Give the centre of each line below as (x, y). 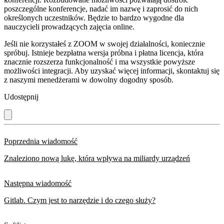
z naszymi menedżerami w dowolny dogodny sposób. (89, 80)
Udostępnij (21, 97)
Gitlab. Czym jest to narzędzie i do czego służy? (80, 200)
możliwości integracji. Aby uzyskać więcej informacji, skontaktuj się (112, 71)
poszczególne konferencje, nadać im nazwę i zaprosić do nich (101, 9)
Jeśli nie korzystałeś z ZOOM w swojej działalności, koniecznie (104, 44)
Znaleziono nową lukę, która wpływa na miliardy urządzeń (97, 158)
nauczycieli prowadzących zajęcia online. (69, 27)
